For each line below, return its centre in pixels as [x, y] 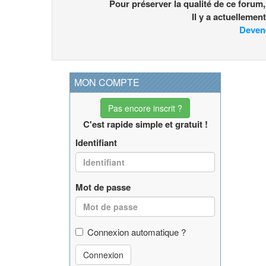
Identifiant [96, 142]
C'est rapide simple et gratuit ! [145, 124]
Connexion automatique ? [137, 232]
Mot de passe [103, 187]
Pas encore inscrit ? [145, 108]
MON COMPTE [107, 82]
